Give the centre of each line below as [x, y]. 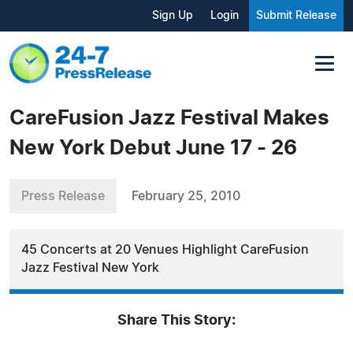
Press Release [63, 196]
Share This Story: [176, 320]
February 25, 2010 [186, 196]
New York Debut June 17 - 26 [153, 148]
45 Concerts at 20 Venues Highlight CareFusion [165, 249]
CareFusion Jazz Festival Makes [169, 118]
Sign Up [173, 16]
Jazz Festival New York [90, 268]
